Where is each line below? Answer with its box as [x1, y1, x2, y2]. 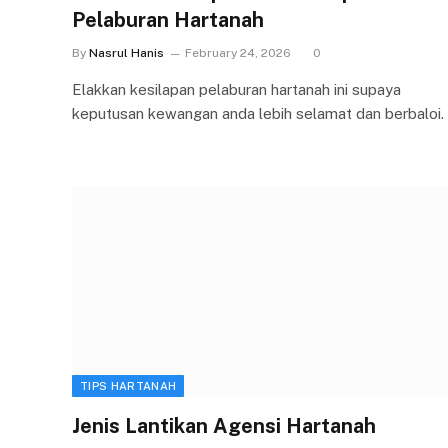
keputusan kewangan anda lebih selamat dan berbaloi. [72, 104, 444, 122]
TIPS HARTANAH [80, 380, 177, 392]
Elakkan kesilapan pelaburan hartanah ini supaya [72, 80, 401, 98]
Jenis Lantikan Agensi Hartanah [72, 414, 376, 438]
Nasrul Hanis [89, 45, 164, 60]
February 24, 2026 [185, 45, 291, 60]
